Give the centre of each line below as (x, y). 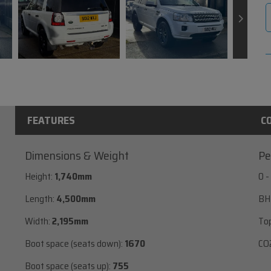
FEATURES (51, 120)
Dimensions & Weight (77, 155)
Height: (38, 176)
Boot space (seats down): (73, 243)
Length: (39, 198)
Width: (37, 221)
